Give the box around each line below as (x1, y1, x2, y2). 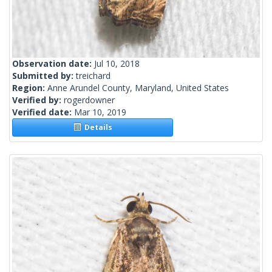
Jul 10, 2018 (94, 58, 140, 70)
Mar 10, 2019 (74, 106, 126, 118)
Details (80, 122, 112, 133)
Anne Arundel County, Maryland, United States (47, 82, 229, 94)
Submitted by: (12, 70, 76, 82)
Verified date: (12, 106, 74, 118)
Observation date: (12, 58, 94, 70)
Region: (12, 82, 47, 94)
